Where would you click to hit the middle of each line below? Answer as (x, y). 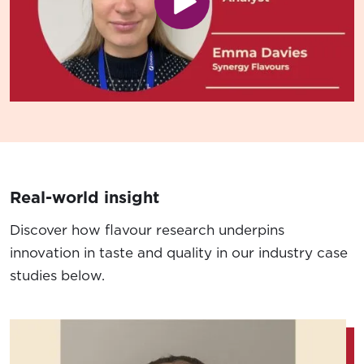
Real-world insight (84, 198)
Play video (214, 13)
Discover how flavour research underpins (147, 230)
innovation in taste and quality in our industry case (179, 253)
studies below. (57, 276)
